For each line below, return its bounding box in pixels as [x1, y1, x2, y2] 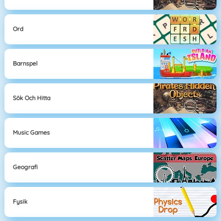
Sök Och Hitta [13, 94, 51, 102]
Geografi [13, 163, 38, 171]
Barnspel [13, 60, 38, 68]
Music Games [13, 129, 50, 137]
